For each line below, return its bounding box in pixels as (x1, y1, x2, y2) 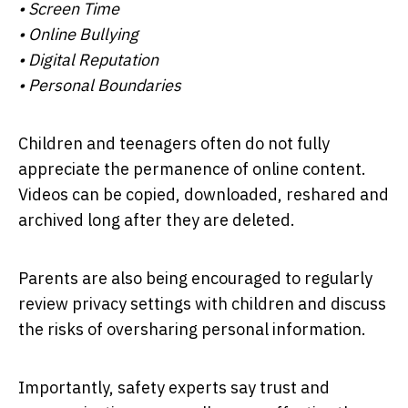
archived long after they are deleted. (18, 209, 295, 230)
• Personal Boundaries (18, 74, 181, 96)
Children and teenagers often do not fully (18, 132, 330, 154)
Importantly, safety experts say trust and (18, 376, 330, 398)
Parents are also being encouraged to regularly (18, 267, 372, 289)
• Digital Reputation (18, 48, 158, 70)
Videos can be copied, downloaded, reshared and (18, 183, 389, 205)
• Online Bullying (18, 23, 138, 45)
